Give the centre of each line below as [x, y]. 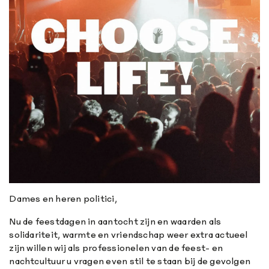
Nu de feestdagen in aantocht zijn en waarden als [115, 221]
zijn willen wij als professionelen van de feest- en [116, 247]
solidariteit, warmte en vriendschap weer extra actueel [128, 234]
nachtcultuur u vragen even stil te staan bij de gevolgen [130, 261]
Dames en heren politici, [63, 199]
